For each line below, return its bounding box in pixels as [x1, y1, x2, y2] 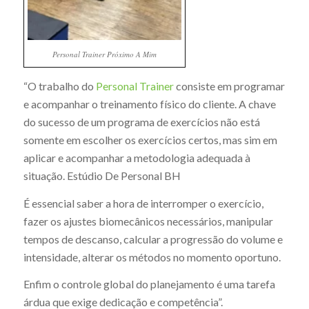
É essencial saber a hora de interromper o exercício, [23, 196, 263, 210]
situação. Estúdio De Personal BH [23, 168, 181, 182]
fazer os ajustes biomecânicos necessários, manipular [23, 214, 273, 228]
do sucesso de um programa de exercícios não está [23, 114, 260, 128]
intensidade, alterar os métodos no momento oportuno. [23, 250, 281, 263]
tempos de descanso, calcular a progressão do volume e [23, 232, 283, 246]
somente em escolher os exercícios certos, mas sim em [23, 132, 277, 146]
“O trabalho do [23, 79, 96, 92]
